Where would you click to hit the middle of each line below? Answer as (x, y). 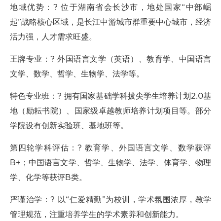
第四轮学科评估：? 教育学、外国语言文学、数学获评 (110, 148)
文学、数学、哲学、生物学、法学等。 (77, 74)
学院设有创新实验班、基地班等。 (69, 126)
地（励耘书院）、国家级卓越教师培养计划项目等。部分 (110, 111)
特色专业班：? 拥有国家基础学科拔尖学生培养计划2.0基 (110, 96)
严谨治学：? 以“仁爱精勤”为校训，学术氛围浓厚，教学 (110, 200)
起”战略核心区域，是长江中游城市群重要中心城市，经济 (110, 22)
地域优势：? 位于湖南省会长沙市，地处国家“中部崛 (110, 7)
